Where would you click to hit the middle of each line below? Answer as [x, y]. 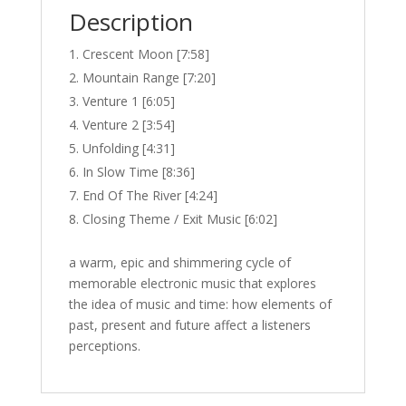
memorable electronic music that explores [192, 283]
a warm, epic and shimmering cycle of [179, 262]
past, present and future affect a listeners [189, 325]
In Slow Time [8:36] [138, 172]
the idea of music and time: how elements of [200, 304]
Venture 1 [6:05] [128, 101]
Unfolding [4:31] [128, 148]
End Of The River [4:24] [150, 195]
